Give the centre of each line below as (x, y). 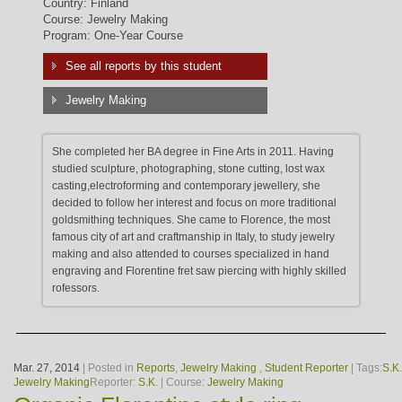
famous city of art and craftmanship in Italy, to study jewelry (193, 237)
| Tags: (365, 368)
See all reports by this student (143, 66)
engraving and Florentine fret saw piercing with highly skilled (199, 271)
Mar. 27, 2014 (47, 368)
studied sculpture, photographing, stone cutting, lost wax (188, 169)
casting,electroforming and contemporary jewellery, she (186, 186)
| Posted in (108, 368)
